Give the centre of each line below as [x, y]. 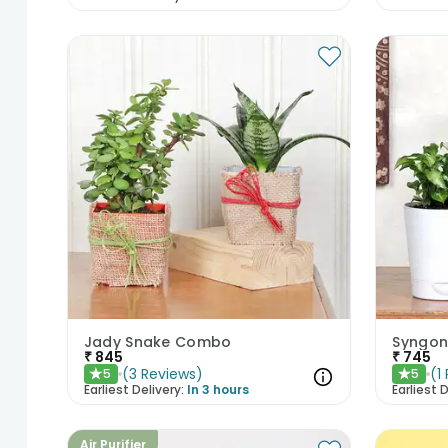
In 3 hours [217, 389]
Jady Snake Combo [157, 341]
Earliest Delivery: [133, 389]
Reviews [168, 373]
